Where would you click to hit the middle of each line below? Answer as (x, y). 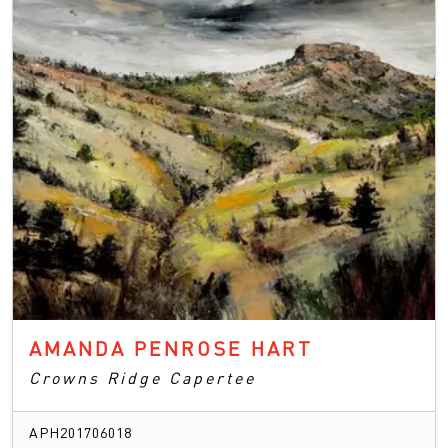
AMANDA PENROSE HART (171, 347)
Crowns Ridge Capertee (142, 377)
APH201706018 (80, 431)
